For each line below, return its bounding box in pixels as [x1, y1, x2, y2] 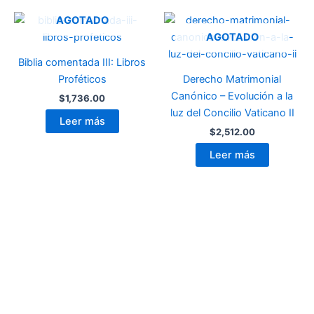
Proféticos [57, 73, 107, 86]
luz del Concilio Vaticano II [170, 107, 294, 120]
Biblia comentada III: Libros [18, 56, 146, 69]
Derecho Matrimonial [183, 73, 281, 86]
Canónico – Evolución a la [171, 90, 293, 103]
